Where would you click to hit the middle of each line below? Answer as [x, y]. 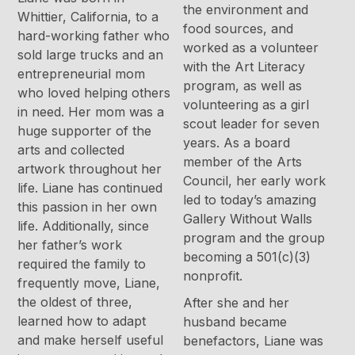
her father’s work [70, 245]
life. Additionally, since [84, 226]
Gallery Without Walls [248, 218]
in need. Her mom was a [91, 112]
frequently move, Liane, [89, 283]
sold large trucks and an [91, 55]
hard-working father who [94, 36]
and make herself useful [91, 340]
